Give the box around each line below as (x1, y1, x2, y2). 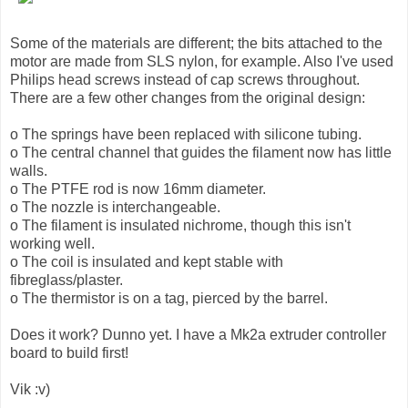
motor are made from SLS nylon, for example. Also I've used (10, 53, 393, 69)
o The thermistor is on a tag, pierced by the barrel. (10, 290, 328, 306)
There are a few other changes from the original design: (10, 89, 365, 106)
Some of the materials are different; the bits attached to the (10, 35, 382, 51)
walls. (10, 162, 47, 178)
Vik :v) (10, 381, 50, 397)
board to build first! (10, 344, 128, 361)
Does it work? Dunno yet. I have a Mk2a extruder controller (10, 326, 386, 342)
